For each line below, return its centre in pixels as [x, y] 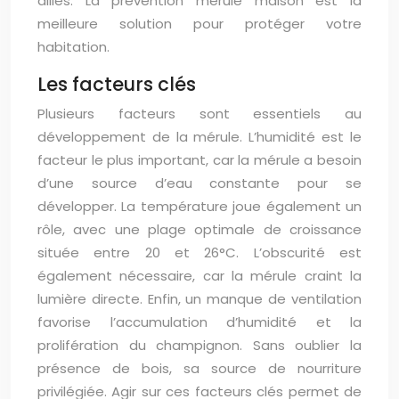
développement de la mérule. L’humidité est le [199, 137]
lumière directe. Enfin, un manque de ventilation [199, 299]
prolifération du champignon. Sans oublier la [199, 346]
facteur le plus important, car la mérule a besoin [199, 160]
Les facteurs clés [117, 85]
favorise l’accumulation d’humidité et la [199, 322]
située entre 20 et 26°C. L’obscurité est [199, 253]
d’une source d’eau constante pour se [199, 183]
